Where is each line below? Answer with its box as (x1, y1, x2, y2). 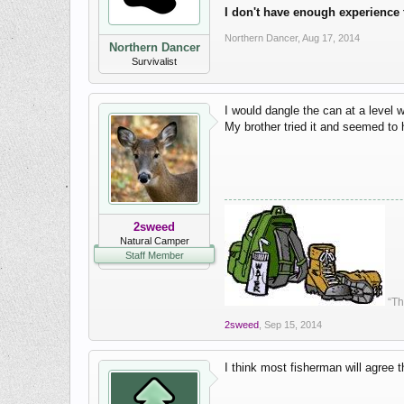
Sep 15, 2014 (264, 319, 322, 330)
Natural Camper (119, 235, 189, 246)
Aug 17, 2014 (302, 32, 360, 44)
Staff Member (124, 250, 184, 261)
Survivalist (132, 56, 177, 67)
